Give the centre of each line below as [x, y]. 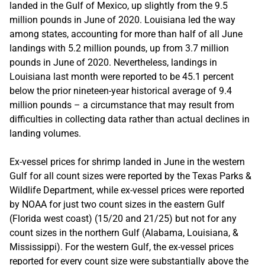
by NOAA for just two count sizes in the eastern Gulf [117, 204]
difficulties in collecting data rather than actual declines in [130, 119]
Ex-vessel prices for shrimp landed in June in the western [127, 161]
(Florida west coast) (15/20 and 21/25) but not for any [123, 218]
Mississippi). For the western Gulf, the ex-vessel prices [122, 247]
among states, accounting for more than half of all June [126, 34]
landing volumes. [45, 133]
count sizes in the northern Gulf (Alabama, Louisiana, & [124, 232]
